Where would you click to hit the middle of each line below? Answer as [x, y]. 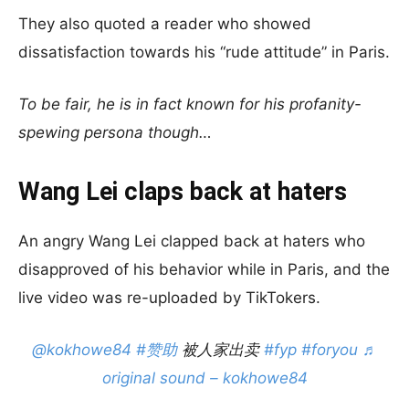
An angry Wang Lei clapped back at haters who [192, 241]
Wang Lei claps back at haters [183, 192]
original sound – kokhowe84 [204, 378]
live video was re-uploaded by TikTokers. [169, 298]
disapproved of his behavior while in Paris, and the [204, 269]
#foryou [329, 350]
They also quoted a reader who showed [165, 24]
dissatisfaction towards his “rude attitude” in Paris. [204, 52]
